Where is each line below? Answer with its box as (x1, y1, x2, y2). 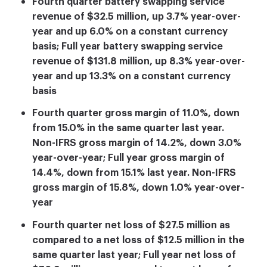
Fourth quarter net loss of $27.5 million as (32, 221, 230, 231)
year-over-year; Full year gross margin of (32, 153, 225, 163)
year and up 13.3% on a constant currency (32, 71, 231, 81)
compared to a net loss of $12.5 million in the (32, 235, 244, 246)
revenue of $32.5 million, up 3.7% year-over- (32, 11, 241, 21)
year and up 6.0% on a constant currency (32, 26, 228, 36)
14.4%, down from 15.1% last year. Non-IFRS (32, 168, 236, 178)
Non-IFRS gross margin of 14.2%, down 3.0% (32, 138, 241, 148)
